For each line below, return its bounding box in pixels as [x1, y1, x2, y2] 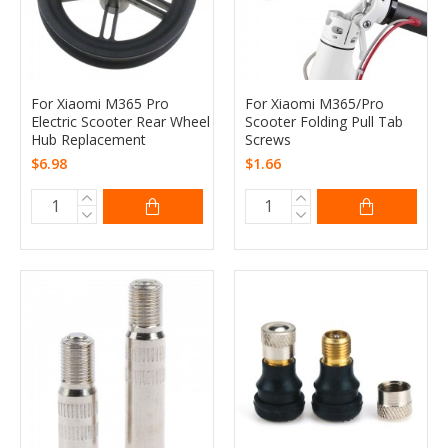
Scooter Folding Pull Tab [244, 111, 403, 131]
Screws [244, 129, 291, 149]
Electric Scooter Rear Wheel [31, 111, 210, 131]
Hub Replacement [31, 129, 146, 149]
